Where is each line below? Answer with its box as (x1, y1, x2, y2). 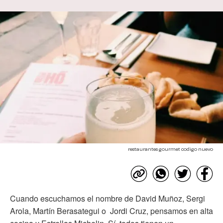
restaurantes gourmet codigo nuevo (128, 146, 213, 152)
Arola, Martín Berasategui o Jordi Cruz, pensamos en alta (10, 205, 213, 217)
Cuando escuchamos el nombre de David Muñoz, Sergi (10, 192, 205, 204)
